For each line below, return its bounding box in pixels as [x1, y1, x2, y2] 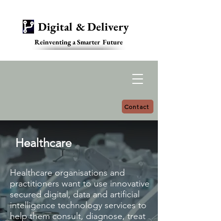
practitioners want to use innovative [10, 178, 149, 189]
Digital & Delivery [38, 19, 129, 34]
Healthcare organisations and [10, 167, 125, 178]
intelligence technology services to [10, 200, 147, 211]
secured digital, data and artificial [10, 189, 140, 200]
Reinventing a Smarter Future [35, 37, 123, 46]
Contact [124, 103, 149, 110]
